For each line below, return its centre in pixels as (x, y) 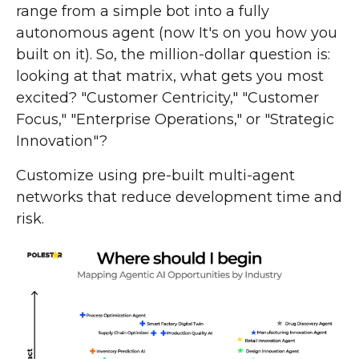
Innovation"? (62, 141)
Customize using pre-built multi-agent (155, 175)
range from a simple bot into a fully (143, 11)
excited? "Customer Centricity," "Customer (167, 97)
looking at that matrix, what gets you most (170, 76)
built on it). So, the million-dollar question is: (173, 54)
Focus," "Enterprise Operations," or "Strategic (175, 119)
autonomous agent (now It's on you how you (177, 32)
